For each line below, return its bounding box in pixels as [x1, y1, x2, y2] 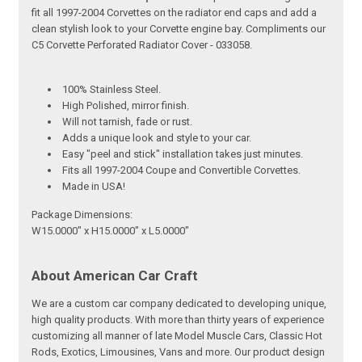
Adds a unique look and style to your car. [62, 131, 252, 144]
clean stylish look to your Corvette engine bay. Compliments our [32, 22, 326, 35]
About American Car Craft [32, 267, 199, 284]
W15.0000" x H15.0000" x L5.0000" [32, 224, 190, 237]
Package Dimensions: [32, 208, 133, 221]
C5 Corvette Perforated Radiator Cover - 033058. [32, 38, 253, 51]
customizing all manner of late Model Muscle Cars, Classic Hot [32, 329, 323, 342]
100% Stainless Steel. [62, 82, 162, 95]
